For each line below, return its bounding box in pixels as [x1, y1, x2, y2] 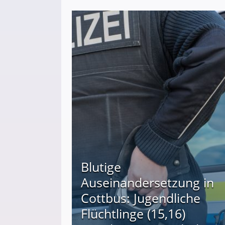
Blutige [81, 158, 121, 176]
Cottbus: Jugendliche [81, 189, 200, 207]
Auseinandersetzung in [81, 174, 214, 191]
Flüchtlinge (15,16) [81, 205, 185, 222]
